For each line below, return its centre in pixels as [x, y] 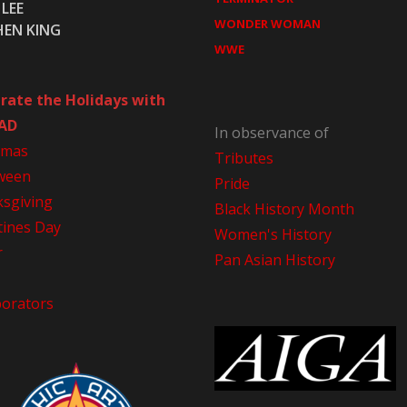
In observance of [271, 132]
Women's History [273, 234]
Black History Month [284, 208]
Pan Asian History [274, 259]
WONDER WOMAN [267, 23]
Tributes [243, 158]
